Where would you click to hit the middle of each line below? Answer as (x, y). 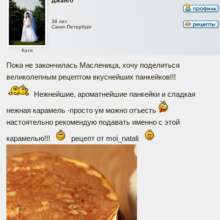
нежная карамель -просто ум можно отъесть (82, 110)
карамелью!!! (29, 138)
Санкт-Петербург (72, 27)
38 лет (59, 21)
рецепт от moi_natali (105, 138)
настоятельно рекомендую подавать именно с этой (93, 122)
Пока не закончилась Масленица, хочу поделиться (93, 65)
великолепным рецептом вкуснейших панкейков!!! (91, 77)
